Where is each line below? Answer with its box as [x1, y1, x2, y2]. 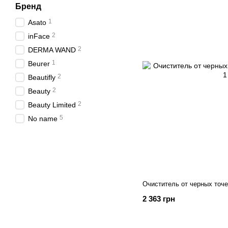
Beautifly [28, 73, 55, 81]
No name [28, 115, 58, 123]
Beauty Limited [28, 101, 76, 109]
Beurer [28, 60, 50, 68]
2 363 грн [142, 194, 175, 203]
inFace [28, 32, 50, 40]
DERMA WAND [28, 46, 76, 54]
